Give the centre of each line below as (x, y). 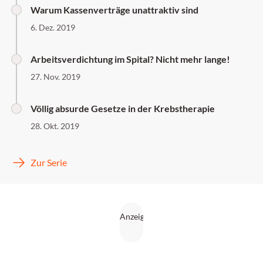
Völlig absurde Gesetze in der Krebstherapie (123, 108)
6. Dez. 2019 (53, 27)
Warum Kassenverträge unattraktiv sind (114, 10)
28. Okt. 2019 (55, 126)
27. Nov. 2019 (55, 77)
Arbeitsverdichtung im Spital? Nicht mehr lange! (130, 59)
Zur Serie (49, 162)
